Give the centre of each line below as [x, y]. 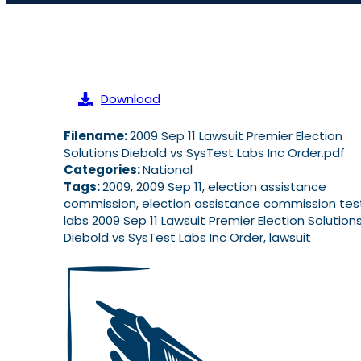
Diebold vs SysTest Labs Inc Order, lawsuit [187, 238]
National [168, 170]
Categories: [103, 170]
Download [131, 99]
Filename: [97, 136]
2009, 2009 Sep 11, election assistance [214, 187]
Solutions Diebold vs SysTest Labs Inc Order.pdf [204, 153]
